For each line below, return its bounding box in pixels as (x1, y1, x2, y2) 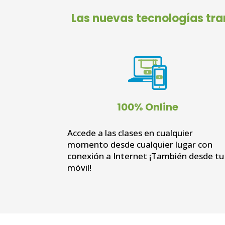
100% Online (117, 99, 178, 114)
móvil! (67, 161, 92, 173)
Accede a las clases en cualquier (67, 127, 193, 139)
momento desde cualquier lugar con (67, 138, 213, 150)
